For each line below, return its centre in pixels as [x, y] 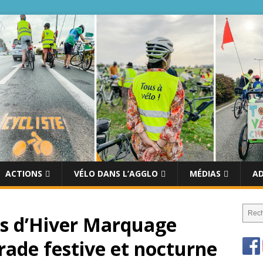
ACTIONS [24, 174]
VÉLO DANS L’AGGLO [116, 174]
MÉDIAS [205, 174]
